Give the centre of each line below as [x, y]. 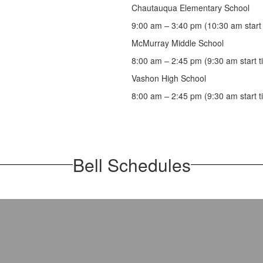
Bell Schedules [131, 164]
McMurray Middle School [178, 43]
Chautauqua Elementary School [190, 7]
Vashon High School [169, 78]
